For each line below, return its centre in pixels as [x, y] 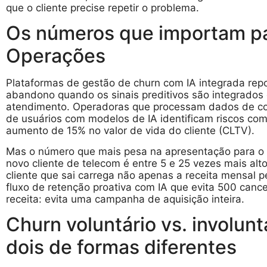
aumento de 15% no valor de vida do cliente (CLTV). [130, 131]
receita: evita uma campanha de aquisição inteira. [125, 199]
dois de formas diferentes [121, 247]
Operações [56, 56]
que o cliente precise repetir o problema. [103, 7]
